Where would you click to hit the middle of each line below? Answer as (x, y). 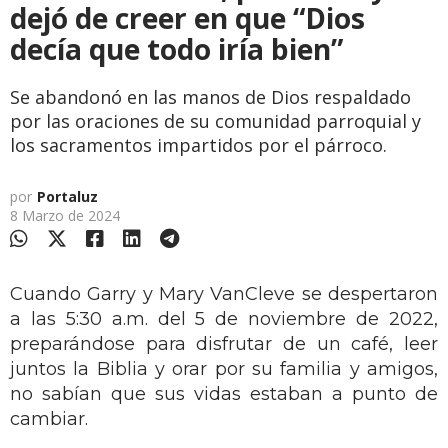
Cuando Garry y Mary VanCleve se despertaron (224, 293)
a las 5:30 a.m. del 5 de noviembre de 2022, (224, 318)
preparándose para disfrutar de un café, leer (224, 343)
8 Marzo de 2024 (65, 215)
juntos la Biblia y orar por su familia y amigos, (224, 368)
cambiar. (49, 418)
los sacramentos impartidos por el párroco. (198, 144)
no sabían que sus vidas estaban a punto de (224, 393)
